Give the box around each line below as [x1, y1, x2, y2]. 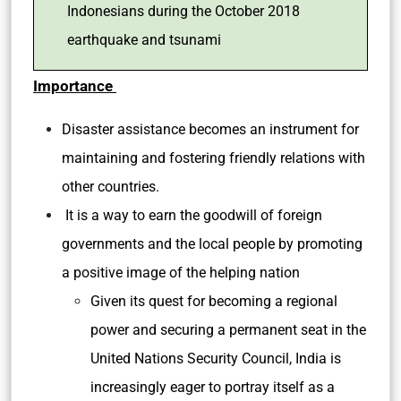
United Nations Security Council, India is [90, 350, 341, 367]
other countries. [62, 178, 159, 195]
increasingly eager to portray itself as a [90, 379, 335, 396]
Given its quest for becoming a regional [90, 293, 337, 310]
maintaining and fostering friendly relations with [62, 149, 365, 166]
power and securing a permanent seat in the [90, 321, 366, 338]
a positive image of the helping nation [62, 264, 300, 281]
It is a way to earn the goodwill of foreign [62, 207, 322, 224]
